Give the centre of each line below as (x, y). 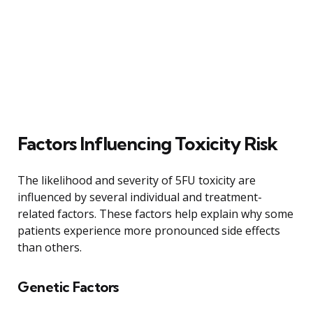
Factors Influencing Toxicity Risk (147, 143)
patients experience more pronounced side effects (149, 230)
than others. (50, 247)
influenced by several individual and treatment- (140, 197)
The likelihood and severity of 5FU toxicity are (137, 180)
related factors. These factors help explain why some (155, 213)
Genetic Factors (68, 286)
